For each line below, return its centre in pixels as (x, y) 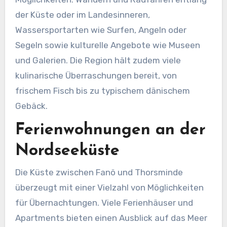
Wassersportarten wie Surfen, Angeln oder (101, 30)
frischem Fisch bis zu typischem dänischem (102, 90)
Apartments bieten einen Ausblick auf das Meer (111, 218)
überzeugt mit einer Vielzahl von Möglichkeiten (109, 188)
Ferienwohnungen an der (110, 130)
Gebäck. (31, 106)
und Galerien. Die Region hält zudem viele (98, 60)
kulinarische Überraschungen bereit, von (96, 75)
